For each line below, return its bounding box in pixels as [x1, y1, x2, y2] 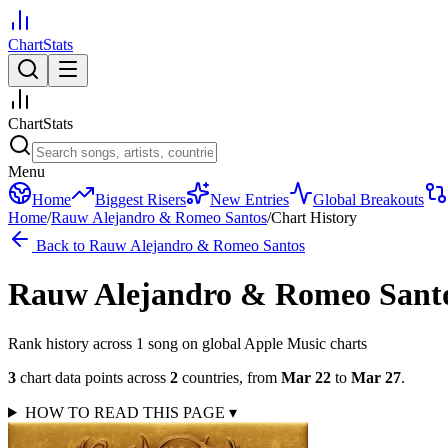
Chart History [271, 209, 357, 226]
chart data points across [16, 368, 166, 386]
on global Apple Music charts [178, 334, 367, 352]
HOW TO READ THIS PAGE [24, 403, 229, 421]
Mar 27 [351, 368, 401, 386]
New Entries [210, 191, 289, 208]
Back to [32, 237, 89, 254]
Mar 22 [281, 368, 331, 386]
